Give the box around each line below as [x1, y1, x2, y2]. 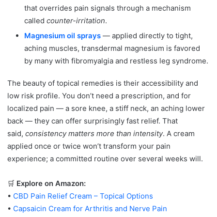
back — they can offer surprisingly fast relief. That [7, 116, 178, 126]
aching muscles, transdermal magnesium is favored [24, 44, 200, 53]
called [24, 16, 46, 26]
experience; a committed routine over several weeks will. [7, 154, 203, 164]
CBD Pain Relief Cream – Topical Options [13, 191, 153, 201]
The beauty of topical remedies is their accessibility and [7, 78, 198, 88]
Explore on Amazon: [16, 179, 86, 188]
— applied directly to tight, [101, 31, 193, 41]
